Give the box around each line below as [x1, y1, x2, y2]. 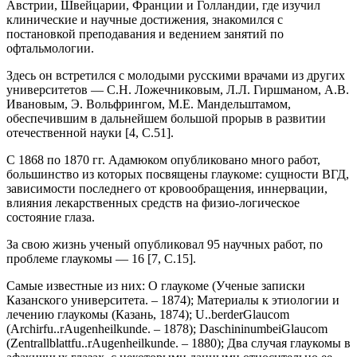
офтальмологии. [6, 41, 94, 55]
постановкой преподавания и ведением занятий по [6, 27, 284, 41]
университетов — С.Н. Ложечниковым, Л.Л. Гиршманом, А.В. [6, 83, 349, 96]
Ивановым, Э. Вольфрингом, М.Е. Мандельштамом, [6, 97, 291, 111]
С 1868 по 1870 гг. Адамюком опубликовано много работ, [6, 153, 320, 167]
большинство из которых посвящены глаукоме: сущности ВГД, [6, 167, 349, 181]
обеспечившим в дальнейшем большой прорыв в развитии [6, 112, 326, 125]
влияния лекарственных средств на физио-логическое [6, 196, 300, 210]
